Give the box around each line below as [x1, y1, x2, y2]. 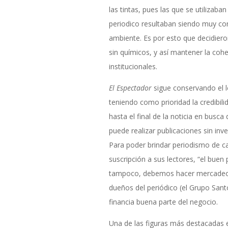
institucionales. [108, 62, 157, 72]
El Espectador [108, 83, 152, 93]
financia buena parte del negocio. [108, 197, 218, 207]
